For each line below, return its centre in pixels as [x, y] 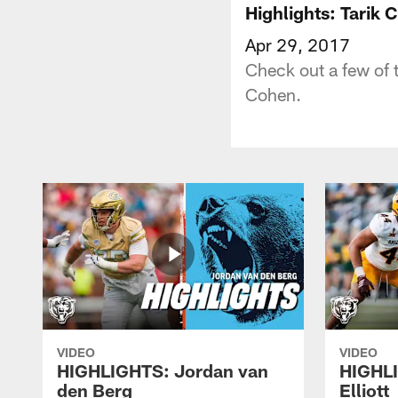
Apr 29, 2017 [298, 44]
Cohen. [273, 94]
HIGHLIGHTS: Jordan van [163, 370]
